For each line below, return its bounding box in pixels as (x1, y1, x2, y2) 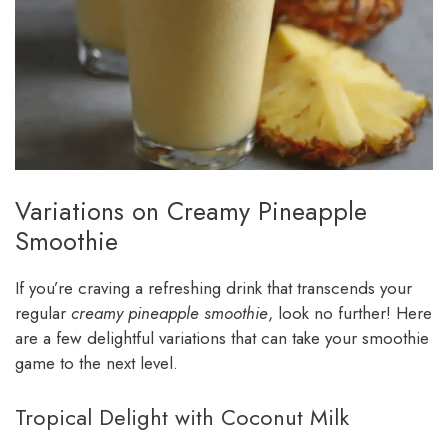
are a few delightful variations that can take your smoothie (15, 325, 429, 350)
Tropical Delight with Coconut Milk (15, 401, 349, 434)
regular (15, 300, 71, 325)
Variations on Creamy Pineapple (15, 192, 367, 229)
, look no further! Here (268, 300, 432, 325)
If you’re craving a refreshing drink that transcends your (15, 275, 412, 300)
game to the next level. (15, 350, 178, 375)
